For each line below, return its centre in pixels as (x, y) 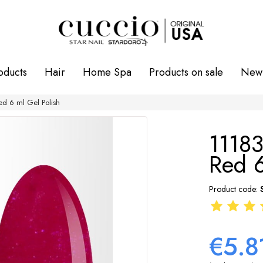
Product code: (233, 189)
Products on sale (186, 72)
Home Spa (107, 72)
